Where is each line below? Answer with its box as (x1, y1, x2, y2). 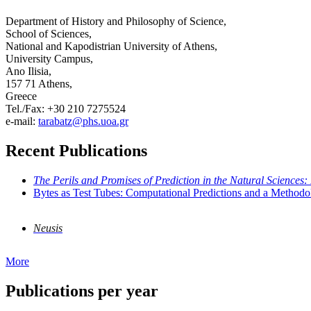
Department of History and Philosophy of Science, (6, 15, 226, 28)
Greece (6, 90, 37, 103)
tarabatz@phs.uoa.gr (38, 115, 128, 128)
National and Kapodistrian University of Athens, (6, 40, 217, 53)
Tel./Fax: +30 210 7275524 (6, 103, 126, 115)
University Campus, (6, 53, 93, 65)
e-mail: (6, 115, 38, 128)
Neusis (33, 221, 62, 234)
